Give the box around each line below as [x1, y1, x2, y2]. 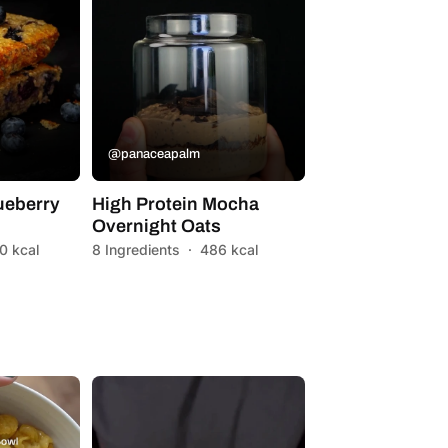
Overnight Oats [91, 215, 221, 236]
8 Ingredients [91, 240, 180, 258]
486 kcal [199, 240, 258, 258]
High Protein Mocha [91, 193, 259, 214]
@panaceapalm [107, 146, 200, 161]
